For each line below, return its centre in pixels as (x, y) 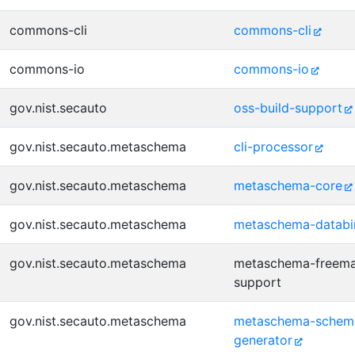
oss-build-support (288, 108)
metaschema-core (288, 185)
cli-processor (273, 147)
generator (263, 340)
